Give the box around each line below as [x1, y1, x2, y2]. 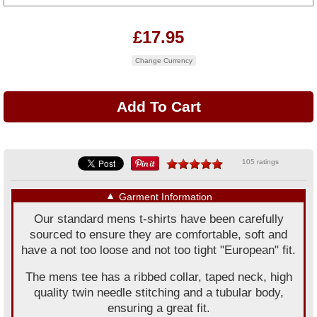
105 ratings [242, 158, 279, 166]
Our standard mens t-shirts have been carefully [33, 212, 284, 226]
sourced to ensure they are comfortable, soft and [30, 228, 287, 241]
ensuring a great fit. [107, 301, 210, 315]
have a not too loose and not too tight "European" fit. [21, 243, 296, 257]
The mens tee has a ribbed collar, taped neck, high [25, 270, 292, 284]
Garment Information [118, 191, 212, 202]
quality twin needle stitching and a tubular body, [33, 286, 284, 299]
